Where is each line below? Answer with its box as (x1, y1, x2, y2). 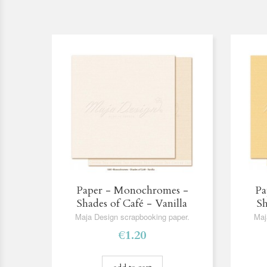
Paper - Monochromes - (76, 182, 188, 198)
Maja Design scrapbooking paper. (74, 210, 190, 222)
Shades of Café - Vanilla (77, 195, 188, 211)
